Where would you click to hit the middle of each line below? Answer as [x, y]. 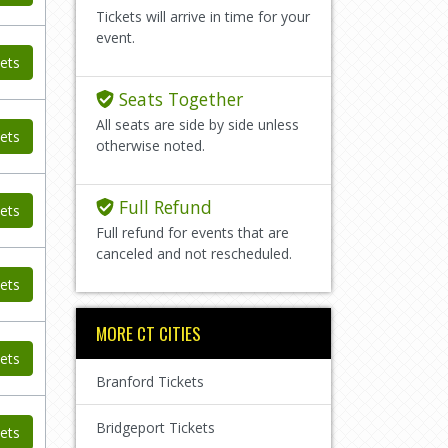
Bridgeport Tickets [155, 427]
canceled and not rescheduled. [194, 253]
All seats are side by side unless [197, 124]
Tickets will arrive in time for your [203, 16]
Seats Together [178, 98]
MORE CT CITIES [148, 332]
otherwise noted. [150, 145]
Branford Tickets [150, 381]
